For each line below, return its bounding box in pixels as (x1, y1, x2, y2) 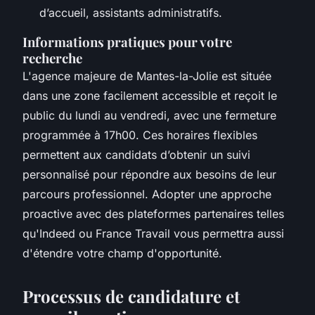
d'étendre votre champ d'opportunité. (22, 245, 222, 260)
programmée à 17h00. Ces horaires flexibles (22, 127, 257, 142)
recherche (22, 49, 82, 67)
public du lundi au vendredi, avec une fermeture (22, 108, 276, 122)
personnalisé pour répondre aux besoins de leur (22, 167, 276, 181)
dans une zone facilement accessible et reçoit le (22, 88, 277, 103)
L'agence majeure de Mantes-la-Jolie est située (22, 68, 271, 83)
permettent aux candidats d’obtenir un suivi (22, 147, 250, 162)
